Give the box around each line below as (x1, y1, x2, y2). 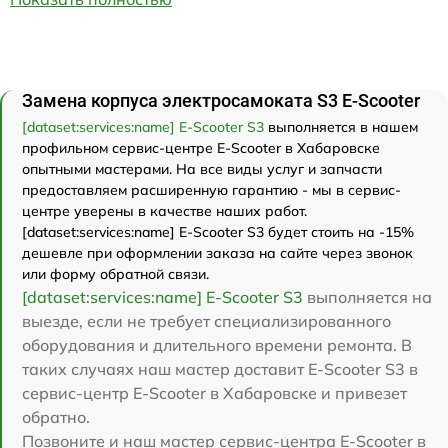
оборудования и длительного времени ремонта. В (22, 335, 412, 355)
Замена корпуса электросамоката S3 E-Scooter (22, 90, 420, 111)
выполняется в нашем (264, 118, 418, 136)
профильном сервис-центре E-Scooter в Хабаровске (22, 139, 380, 157)
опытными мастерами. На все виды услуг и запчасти (22, 160, 382, 178)
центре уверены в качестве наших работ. (22, 202, 307, 220)
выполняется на (303, 287, 432, 307)
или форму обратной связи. (22, 265, 209, 283)
